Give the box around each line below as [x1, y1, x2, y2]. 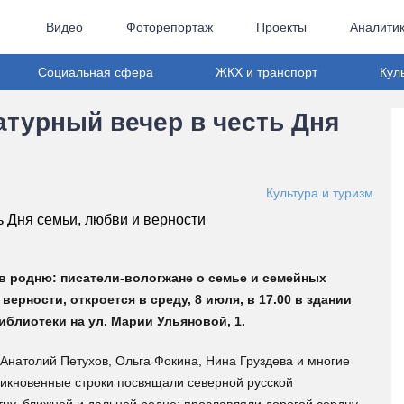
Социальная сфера [38, 65, 153, 79]
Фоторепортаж [125, 20, 213, 34]
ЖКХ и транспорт [216, 65, 317, 79]
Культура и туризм [266, 186, 373, 200]
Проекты [255, 20, 307, 34]
